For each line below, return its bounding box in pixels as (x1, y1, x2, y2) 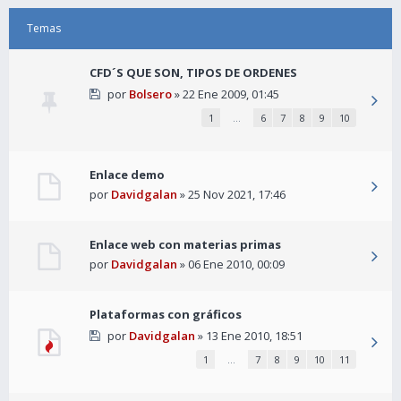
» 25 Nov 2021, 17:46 (177, 186, 286, 202)
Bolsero (128, 86, 172, 102)
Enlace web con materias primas (90, 236, 281, 252)
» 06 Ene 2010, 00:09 (177, 256, 285, 272)
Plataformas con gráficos (90, 306, 242, 322)
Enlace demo (90, 166, 165, 183)
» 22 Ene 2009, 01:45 (171, 86, 279, 102)
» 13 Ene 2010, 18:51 (194, 328, 303, 344)
